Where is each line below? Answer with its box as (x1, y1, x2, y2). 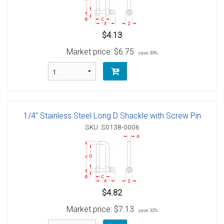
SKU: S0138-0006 (84, 123, 139, 131)
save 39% (137, 50, 158, 56)
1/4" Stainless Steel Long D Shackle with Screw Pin (23, 111, 201, 121)
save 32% (137, 207, 158, 213)
